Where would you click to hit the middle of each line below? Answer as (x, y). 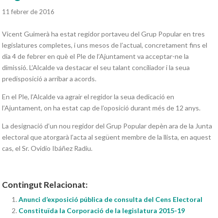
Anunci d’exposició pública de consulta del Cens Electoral (111, 200)
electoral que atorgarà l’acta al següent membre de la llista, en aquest (107, 137)
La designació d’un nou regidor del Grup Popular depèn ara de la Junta (107, 126)
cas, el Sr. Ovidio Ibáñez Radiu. (47, 148)
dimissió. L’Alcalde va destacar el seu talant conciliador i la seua (96, 68)
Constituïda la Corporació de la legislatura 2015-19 (102, 211)
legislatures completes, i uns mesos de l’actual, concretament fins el (105, 45)
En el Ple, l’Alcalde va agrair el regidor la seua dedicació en (88, 97)
